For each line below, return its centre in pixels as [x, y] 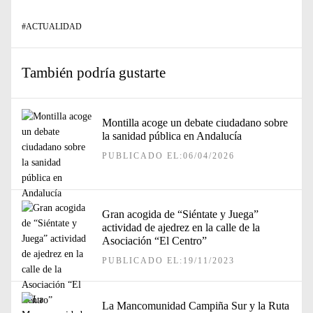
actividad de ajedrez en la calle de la [181, 227]
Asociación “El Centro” [154, 241]
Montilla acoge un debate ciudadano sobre [195, 123]
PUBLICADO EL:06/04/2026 [168, 156]
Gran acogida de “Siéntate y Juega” [180, 214]
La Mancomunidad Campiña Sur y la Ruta [196, 306]
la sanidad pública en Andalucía [172, 136]
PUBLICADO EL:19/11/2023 [168, 261]
